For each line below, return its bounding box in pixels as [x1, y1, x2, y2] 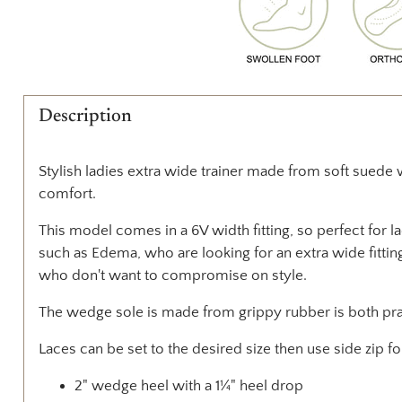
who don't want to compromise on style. [38, 267, 307, 284]
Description [38, 107, 132, 127]
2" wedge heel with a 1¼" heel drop [74, 377, 303, 394]
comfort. [38, 185, 96, 202]
